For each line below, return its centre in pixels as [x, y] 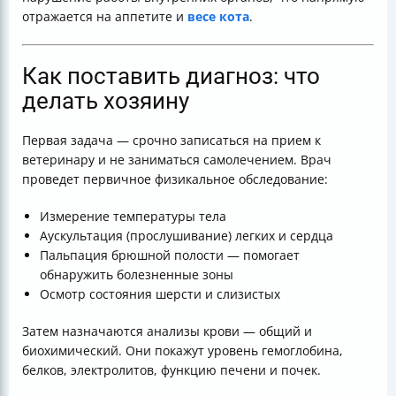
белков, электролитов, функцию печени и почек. [171, 370]
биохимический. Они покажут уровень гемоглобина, [183, 350]
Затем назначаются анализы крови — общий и [167, 331]
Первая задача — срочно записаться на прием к [171, 140]
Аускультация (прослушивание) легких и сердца [187, 236]
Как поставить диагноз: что [171, 76]
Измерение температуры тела [133, 216]
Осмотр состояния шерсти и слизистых [160, 294]
